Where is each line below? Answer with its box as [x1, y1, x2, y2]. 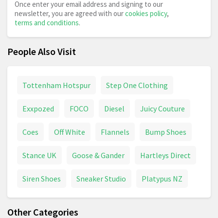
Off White [54, 127, 85, 137]
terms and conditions [15, 18, 79, 28]
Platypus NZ [142, 174, 182, 184]
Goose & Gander [72, 150, 125, 161]
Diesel [104, 104, 125, 114]
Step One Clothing [106, 80, 168, 91]
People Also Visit [7, 45, 76, 58]
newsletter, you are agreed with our [15, 9, 125, 18]
